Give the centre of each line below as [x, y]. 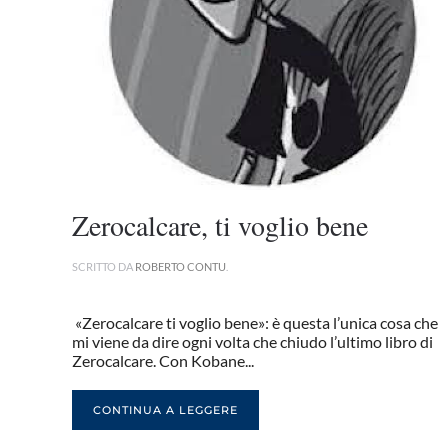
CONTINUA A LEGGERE [165, 410]
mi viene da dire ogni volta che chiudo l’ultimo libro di [252, 342]
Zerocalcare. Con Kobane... [163, 361]
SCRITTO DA [103, 267]
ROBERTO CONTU [180, 267]
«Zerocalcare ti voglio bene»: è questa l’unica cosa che [255, 323]
